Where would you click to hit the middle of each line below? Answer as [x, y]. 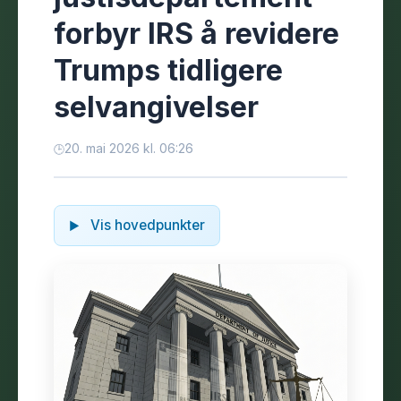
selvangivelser [156, 107]
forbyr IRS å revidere [196, 34]
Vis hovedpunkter [146, 225]
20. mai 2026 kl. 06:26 [129, 148]
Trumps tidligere [168, 70]
